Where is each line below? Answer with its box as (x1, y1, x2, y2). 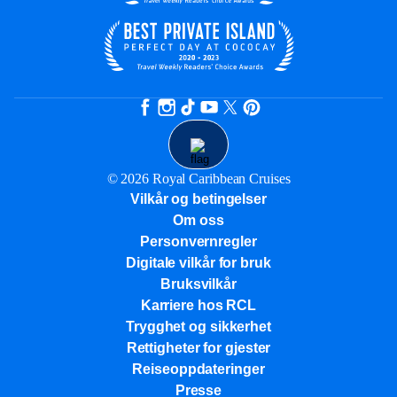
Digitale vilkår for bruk (126, 255, 271, 270)
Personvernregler (140, 234, 257, 249)
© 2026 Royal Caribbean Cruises (106, 171, 291, 186)
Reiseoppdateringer (132, 362, 265, 377)
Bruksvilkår (160, 276, 237, 292)
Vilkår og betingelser (130, 191, 267, 206)
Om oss (173, 213, 224, 228)
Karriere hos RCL (140, 298, 257, 313)
